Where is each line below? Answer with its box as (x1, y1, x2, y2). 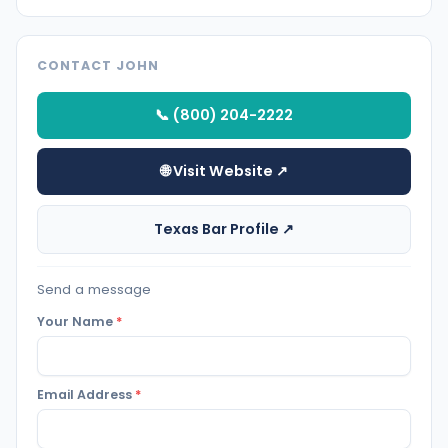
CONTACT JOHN (37, 56, 159, 74)
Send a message (37, 279, 151, 299)
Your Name (37, 312, 116, 330)
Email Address (37, 386, 135, 404)
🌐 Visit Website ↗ (160, 161, 288, 182)
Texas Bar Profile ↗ (154, 218, 294, 239)
